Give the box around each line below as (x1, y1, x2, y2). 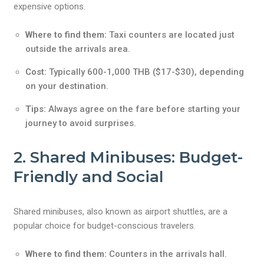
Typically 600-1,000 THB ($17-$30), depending (47, 67, 245, 77)
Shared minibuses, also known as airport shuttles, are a (14, 206, 228, 217)
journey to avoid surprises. (25, 118, 137, 128)
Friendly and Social (14, 167, 164, 186)
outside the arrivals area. (25, 44, 131, 54)
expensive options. (14, 1, 86, 12)
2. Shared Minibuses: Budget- (14, 148, 243, 167)
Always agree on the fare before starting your (46, 104, 241, 114)
